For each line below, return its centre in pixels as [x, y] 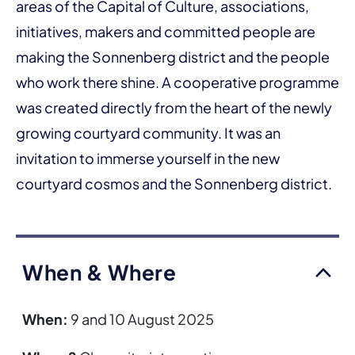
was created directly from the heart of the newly [174, 107]
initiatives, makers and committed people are [166, 31]
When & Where [99, 272]
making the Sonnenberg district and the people [173, 57]
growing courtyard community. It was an [148, 133]
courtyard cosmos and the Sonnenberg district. [174, 183]
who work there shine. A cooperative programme [177, 82]
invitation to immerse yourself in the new [148, 158]
